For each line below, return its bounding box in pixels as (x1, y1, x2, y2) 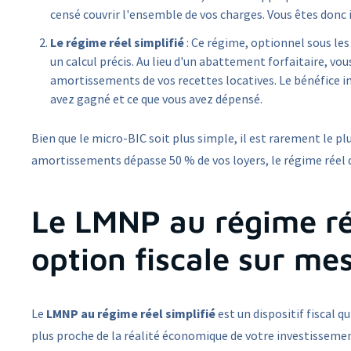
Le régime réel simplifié (50, 34, 184, 51)
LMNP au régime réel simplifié (46, 306, 215, 322)
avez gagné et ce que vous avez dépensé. (50, 91, 262, 107)
